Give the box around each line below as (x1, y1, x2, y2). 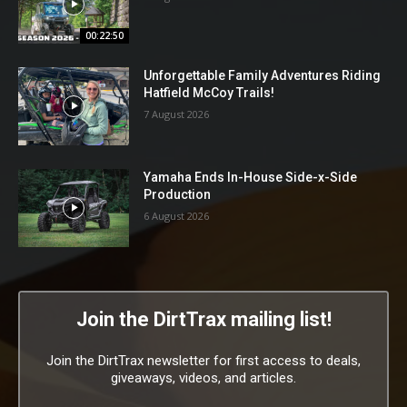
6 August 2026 (144, 208, 210, 223)
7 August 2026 (144, 107, 210, 122)
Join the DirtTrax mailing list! (75, 307, 332, 331)
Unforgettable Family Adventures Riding (144, 68, 382, 84)
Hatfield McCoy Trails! (144, 85, 275, 101)
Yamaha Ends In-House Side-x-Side (144, 169, 358, 184)
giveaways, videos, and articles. (111, 369, 296, 386)
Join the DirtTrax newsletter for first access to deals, (46, 352, 361, 369)
